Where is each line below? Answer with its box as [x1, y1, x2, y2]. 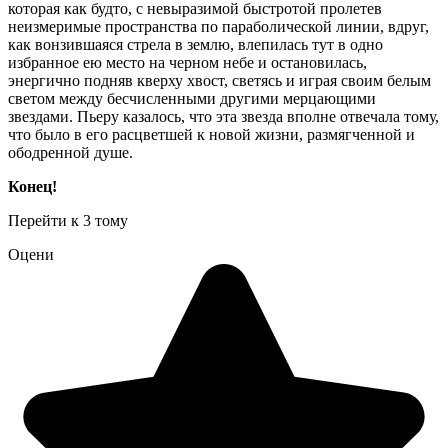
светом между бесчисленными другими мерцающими [8, 90, 376, 108]
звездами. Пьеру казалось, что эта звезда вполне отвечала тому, [8, 108, 439, 126]
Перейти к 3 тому [8, 212, 128, 230]
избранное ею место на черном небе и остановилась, [8, 54, 367, 72]
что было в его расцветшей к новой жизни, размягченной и [8, 126, 415, 144]
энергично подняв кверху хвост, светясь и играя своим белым [8, 72, 431, 90]
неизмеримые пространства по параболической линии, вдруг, [8, 18, 429, 36]
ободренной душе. [8, 144, 133, 162]
